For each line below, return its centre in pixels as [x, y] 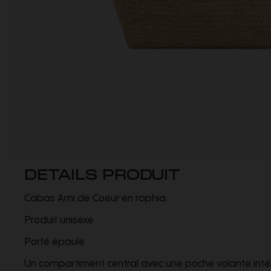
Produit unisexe [59, 221]
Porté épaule [54, 243]
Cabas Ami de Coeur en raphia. [96, 199]
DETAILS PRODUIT [102, 171]
